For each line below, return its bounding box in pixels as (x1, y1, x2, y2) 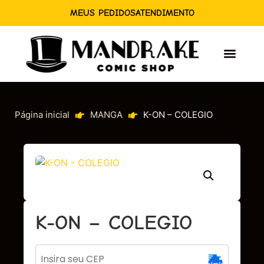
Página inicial (15, 108, 70, 120)
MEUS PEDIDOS (70, 8, 136, 18)
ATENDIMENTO (135, 8, 194, 18)
